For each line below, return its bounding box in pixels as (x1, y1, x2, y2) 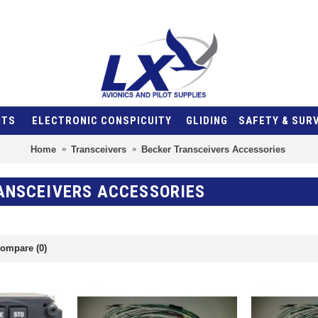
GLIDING (185, 114, 228, 127)
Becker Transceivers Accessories (141, 143, 285, 155)
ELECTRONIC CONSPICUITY (32, 114, 172, 127)
